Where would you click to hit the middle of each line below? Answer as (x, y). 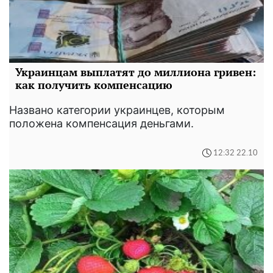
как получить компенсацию (94, 85)
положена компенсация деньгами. (101, 124)
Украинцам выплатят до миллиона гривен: (136, 72)
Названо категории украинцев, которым (117, 110)
